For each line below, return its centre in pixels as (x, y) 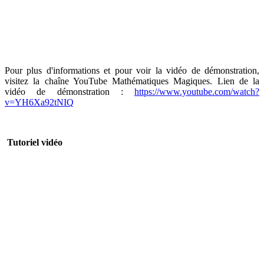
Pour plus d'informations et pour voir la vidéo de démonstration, (132, 70)
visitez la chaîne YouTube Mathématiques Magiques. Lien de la (132, 81)
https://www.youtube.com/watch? (197, 91)
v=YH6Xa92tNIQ (39, 102)
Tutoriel (23, 142)
